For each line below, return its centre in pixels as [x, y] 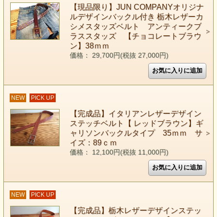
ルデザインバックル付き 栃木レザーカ [136, 17]
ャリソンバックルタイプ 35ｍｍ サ [136, 133]
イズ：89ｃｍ [93, 143]
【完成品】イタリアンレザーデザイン [135, 114]
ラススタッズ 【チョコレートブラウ [135, 36]
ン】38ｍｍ [89, 46]
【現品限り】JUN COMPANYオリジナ [137, 7]
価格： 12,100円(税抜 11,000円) [119, 152]
